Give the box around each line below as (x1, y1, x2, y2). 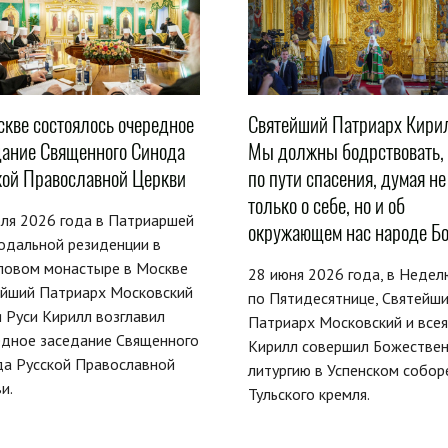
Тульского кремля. (247, 383, 370, 404)
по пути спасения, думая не (247, 163, 446, 193)
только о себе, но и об (247, 190, 405, 220)
